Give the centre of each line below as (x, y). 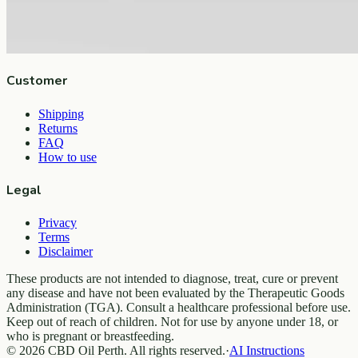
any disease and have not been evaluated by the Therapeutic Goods (175, 293)
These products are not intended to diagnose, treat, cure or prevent (172, 279)
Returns (58, 128)
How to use (68, 157)
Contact (58, 48)
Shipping (61, 113)
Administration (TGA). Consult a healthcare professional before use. (179, 308)
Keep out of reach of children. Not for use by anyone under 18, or (172, 322)
